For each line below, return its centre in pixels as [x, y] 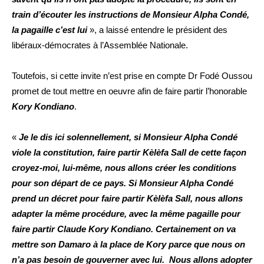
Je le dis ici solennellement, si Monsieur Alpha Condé [128, 137]
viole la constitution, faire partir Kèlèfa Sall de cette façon [129, 153]
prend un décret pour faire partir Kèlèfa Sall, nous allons [127, 199]
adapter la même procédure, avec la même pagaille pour [126, 214]
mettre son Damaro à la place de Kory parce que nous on [128, 245]
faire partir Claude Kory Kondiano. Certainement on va [124, 229]
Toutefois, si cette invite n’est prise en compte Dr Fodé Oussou [132, 76]
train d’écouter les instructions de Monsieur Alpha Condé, [131, 15]
